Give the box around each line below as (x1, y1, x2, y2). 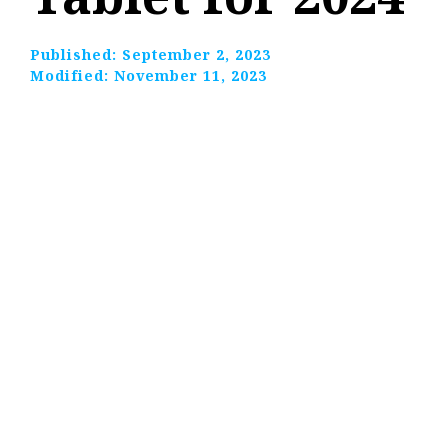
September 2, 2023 (122, 45, 271, 65)
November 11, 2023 (114, 66, 267, 86)
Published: (30, 45, 122, 65)
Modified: (30, 66, 114, 86)
